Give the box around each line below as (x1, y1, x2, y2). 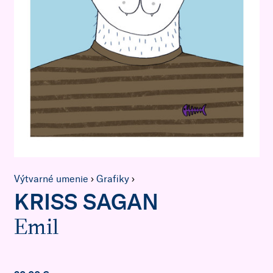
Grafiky (96, 172, 129, 185)
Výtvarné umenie (13, 172, 88, 185)
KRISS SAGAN (13, 191, 158, 214)
